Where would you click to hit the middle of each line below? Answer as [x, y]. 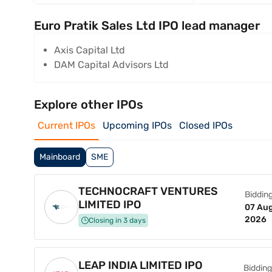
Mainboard [60, 157]
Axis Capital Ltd [90, 50]
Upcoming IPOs [137, 125]
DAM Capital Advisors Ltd [111, 65]
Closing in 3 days [117, 220]
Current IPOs [66, 125]
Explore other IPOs [89, 104]
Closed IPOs [206, 125]
